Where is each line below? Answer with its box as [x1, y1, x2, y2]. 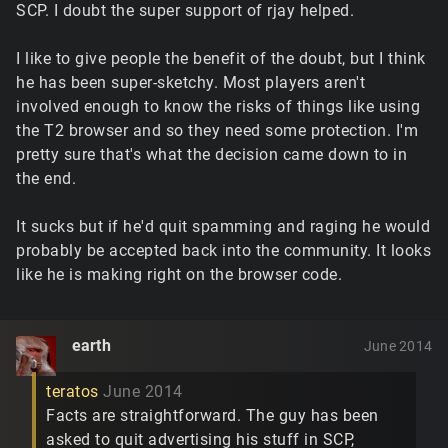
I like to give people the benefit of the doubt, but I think [16, 49, 426, 68]
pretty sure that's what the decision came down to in [16, 145, 407, 164]
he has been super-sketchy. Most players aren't [16, 73, 365, 92]
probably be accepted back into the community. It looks [16, 241, 431, 260]
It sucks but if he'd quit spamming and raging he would [16, 217, 430, 236]
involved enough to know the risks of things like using [16, 97, 420, 116]
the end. [16, 169, 76, 188]
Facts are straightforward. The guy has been [46, 406, 379, 426]
